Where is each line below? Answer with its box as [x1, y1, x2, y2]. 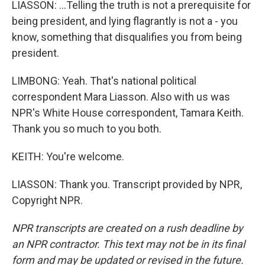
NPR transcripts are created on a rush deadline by [12, 222, 243, 234]
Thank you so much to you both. [12, 122, 161, 135]
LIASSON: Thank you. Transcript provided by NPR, [12, 178, 242, 190]
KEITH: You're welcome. [12, 150, 124, 163]
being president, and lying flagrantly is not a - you [12, 15, 238, 27]
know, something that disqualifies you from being [12, 31, 242, 43]
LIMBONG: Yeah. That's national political [12, 75, 196, 87]
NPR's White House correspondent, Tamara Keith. [12, 106, 244, 119]
